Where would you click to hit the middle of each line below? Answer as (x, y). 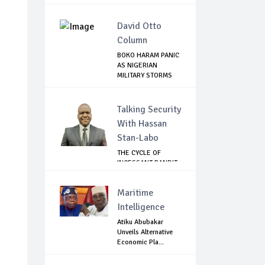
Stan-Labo (138, 138)
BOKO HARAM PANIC (148, 56)
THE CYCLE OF (139, 153)
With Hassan (142, 124)
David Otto (139, 26)
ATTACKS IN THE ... (145, 173)
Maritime (135, 193)
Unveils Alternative (145, 232)
